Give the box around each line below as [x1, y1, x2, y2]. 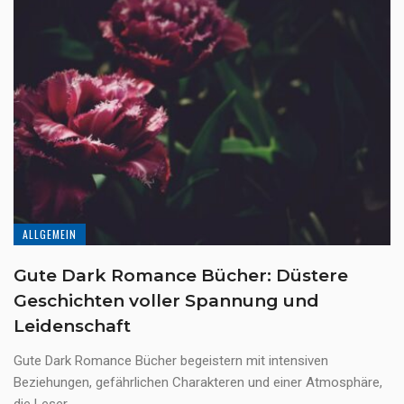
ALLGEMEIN [23, 225, 77, 242]
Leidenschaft [14, 315, 131, 336]
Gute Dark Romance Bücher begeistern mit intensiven [14, 352, 328, 369]
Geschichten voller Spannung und [14, 289, 319, 311]
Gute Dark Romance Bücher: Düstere [14, 264, 348, 286]
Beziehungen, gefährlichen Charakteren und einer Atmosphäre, [14, 373, 382, 390]
